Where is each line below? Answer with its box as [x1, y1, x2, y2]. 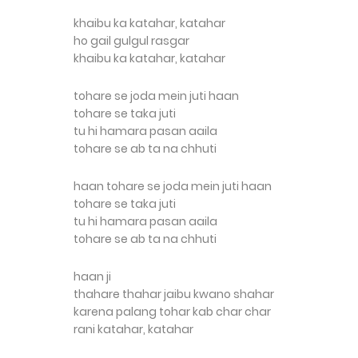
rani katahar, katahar [74, 321, 193, 337]
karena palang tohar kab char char [74, 304, 271, 320]
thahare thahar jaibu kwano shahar [74, 286, 274, 302]
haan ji [74, 268, 111, 284]
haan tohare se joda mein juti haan [74, 178, 272, 194]
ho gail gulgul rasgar [74, 33, 189, 49]
